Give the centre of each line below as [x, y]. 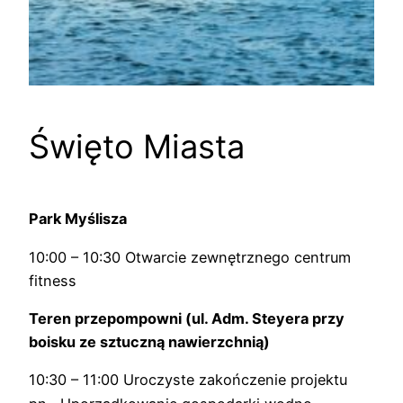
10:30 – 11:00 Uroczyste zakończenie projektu [188, 380]
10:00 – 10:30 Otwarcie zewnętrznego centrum [190, 257]
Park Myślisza [78, 219]
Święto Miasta [137, 147]
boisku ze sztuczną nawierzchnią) [149, 341]
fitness [53, 280]
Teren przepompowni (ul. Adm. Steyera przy [187, 318]
